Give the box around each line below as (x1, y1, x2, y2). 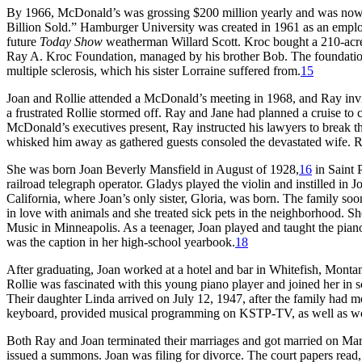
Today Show (40, 34, 103, 48)
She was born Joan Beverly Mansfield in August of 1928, (6, 162, 299, 176)
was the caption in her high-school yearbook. (6, 234, 235, 249)
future (6, 34, 40, 48)
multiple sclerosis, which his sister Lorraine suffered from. (6, 63, 301, 78)
